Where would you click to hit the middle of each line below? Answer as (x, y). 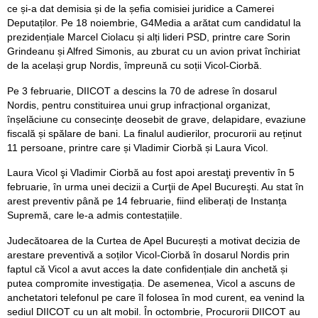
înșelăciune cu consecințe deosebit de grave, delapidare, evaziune (157, 119)
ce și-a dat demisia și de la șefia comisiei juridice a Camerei (141, 8)
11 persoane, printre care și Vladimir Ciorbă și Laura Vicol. (138, 147)
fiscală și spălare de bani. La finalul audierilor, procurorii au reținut (154, 133)
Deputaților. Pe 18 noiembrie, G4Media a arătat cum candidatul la (154, 22)
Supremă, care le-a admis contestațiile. (95, 215)
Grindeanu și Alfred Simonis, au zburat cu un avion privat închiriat (154, 51)
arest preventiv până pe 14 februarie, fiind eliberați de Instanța (147, 201)
